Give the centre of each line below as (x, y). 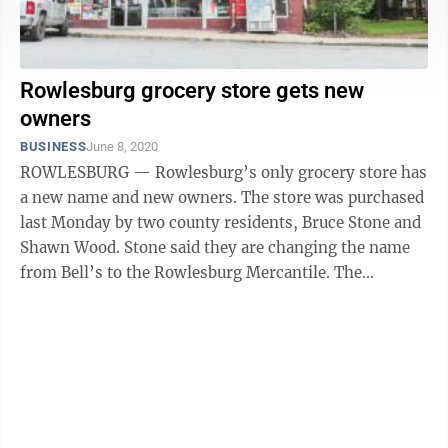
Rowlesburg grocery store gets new (192, 90)
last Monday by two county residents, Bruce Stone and (220, 222)
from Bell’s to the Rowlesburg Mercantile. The (177, 272)
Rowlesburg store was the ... (123, 297)
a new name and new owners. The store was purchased (130, 197)
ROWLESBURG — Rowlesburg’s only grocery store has (87, 172)
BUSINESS (53, 146)
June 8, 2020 (122, 146)
